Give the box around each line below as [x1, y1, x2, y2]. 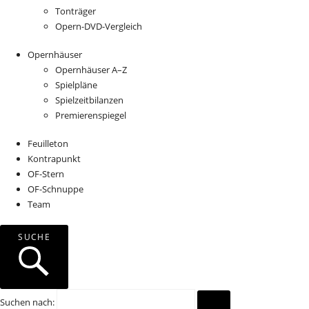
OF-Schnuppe [28, 182, 83, 195]
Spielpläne [55, 79, 97, 92]
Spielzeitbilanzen [55, 94, 123, 107]
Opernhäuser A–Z [55, 63, 127, 77]
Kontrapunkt [28, 152, 81, 165]
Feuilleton [28, 137, 68, 150]
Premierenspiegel [55, 109, 126, 122]
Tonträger [55, 5, 96, 18]
